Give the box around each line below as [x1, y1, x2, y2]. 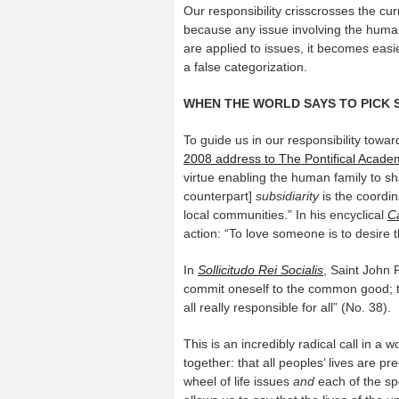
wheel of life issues [183, 374, 293, 388]
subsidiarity [256, 189, 319, 203]
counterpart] [183, 189, 256, 203]
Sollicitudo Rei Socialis [198, 263, 323, 277]
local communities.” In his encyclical [183, 208, 387, 222]
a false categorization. [183, 60, 307, 74]
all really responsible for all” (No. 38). [183, 300, 391, 314]
